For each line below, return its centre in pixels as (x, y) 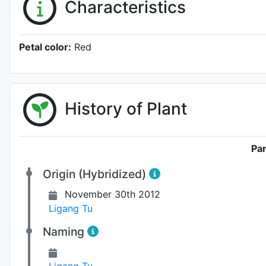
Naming (65, 232)
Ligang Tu (71, 208)
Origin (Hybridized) (96, 174)
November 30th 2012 (113, 194)
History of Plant (126, 108)
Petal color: (45, 47)
